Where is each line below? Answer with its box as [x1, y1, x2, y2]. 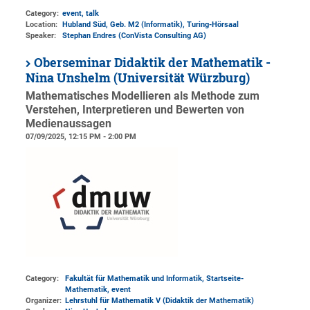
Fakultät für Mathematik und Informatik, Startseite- [65, 274, 244, 284]
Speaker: [26, 30, 57, 40]
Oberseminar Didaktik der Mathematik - [34, 54, 271, 71]
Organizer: [26, 296, 62, 306]
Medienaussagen [26, 117, 112, 130]
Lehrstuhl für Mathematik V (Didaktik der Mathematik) [65, 296, 255, 306]
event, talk [62, 8, 100, 18]
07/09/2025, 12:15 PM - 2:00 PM [26, 131, 137, 141]
